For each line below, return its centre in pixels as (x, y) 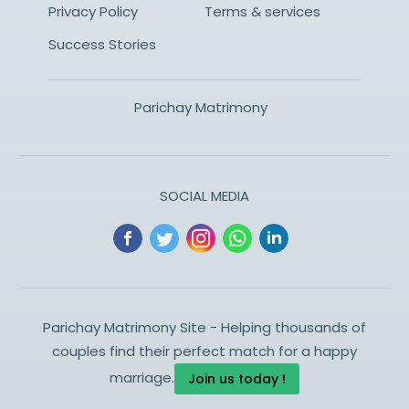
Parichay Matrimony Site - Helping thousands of (204, 327)
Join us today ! (237, 378)
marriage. (142, 377)
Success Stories (102, 44)
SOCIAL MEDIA (204, 195)
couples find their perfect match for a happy (204, 351)
